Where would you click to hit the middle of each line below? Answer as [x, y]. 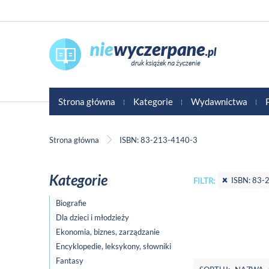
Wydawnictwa [219, 101]
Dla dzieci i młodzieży [92, 218]
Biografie [71, 203]
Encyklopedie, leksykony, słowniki [113, 246]
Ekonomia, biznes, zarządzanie [108, 232]
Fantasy [70, 261]
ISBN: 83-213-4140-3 [159, 140]
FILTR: [204, 181]
